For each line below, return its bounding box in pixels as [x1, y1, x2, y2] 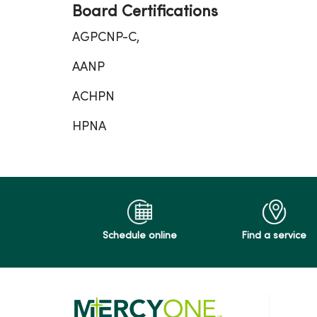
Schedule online [102, 231, 177, 241]
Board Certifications [72, 5, 218, 20]
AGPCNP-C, [72, 32, 139, 44]
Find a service [241, 231, 306, 241]
